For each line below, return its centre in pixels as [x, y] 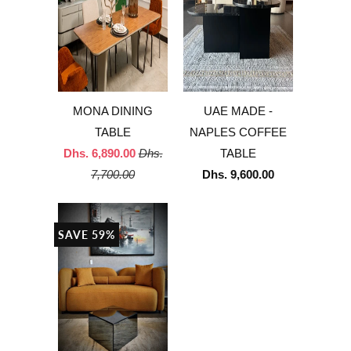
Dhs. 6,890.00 [99, 154]
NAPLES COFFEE [238, 132]
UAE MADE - [238, 111]
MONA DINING [113, 111]
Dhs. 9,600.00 [238, 175]
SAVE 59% [87, 234]
